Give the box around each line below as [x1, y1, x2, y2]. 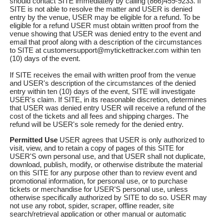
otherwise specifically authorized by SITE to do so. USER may [10, 193, 207, 202]
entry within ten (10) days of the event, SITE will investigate [10, 87, 195, 96]
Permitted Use [10, 136, 58, 144]
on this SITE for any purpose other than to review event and [10, 169, 197, 177]
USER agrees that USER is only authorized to [58, 136, 204, 144]
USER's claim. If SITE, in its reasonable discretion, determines [10, 95, 207, 104]
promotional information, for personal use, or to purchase [10, 177, 187, 186]
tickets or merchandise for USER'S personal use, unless [10, 185, 188, 194]
